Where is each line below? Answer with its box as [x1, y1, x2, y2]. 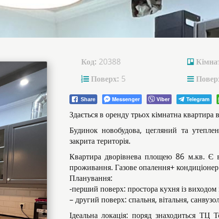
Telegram [186, 95, 210, 103]
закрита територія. [69, 135, 131, 146]
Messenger [111, 95, 140, 103]
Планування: [69, 172, 112, 183]
